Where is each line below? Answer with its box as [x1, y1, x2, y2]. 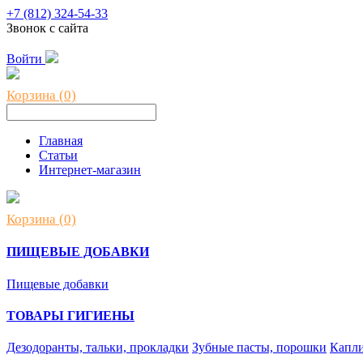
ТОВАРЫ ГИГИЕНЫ [6, 308, 135, 322]
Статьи [39, 148, 78, 162]
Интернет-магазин [39, 163, 141, 177]
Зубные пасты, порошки [192, 340, 327, 355]
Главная [39, 134, 83, 147]
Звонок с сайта [6, 21, 88, 35]
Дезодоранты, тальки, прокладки [6, 340, 189, 355]
